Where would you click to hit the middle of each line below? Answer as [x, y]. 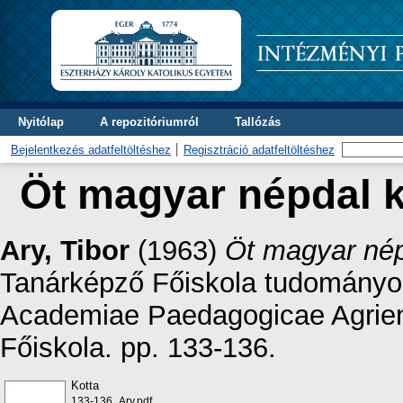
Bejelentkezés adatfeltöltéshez [91, 150]
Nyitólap [41, 122]
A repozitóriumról [149, 122]
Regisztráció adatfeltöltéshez [259, 150]
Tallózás [258, 122]
